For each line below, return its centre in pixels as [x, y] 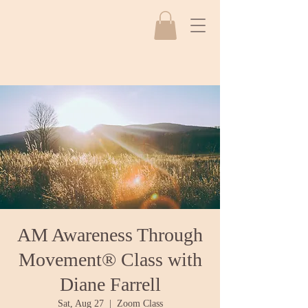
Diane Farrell [110, 284]
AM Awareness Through [110, 235]
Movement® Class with [110, 260]
